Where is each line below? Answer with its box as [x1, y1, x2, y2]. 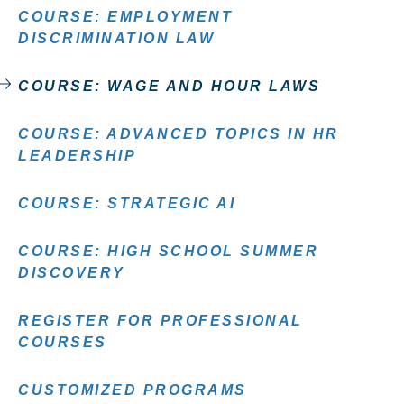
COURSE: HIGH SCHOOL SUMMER [18, 243, 318, 259]
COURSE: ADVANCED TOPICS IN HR [18, 126, 339, 142]
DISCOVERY [18, 265, 125, 280]
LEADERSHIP [18, 148, 136, 163]
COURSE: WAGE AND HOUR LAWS [18, 78, 320, 94]
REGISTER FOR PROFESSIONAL [18, 313, 303, 328]
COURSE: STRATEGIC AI [18, 196, 235, 211]
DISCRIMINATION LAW [18, 31, 215, 46]
